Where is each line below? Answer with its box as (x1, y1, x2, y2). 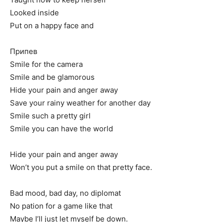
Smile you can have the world (10, 124, 113, 133)
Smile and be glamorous (10, 72, 95, 82)
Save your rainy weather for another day (10, 98, 151, 108)
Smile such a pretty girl (10, 111, 91, 120)
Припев (10, 47, 37, 56)
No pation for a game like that (10, 201, 112, 211)
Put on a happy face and (10, 21, 94, 30)
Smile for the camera (10, 59, 83, 69)
